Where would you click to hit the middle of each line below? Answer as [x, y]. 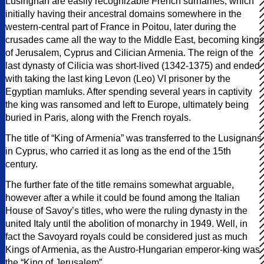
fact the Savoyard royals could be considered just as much [126, 236]
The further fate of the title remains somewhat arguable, [120, 184]
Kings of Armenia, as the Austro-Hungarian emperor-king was [133, 249]
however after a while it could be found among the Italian [123, 197]
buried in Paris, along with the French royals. [98, 117]
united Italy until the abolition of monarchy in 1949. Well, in [126, 223]
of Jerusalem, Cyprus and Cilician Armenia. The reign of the [129, 52]
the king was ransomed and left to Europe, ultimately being [127, 104]
